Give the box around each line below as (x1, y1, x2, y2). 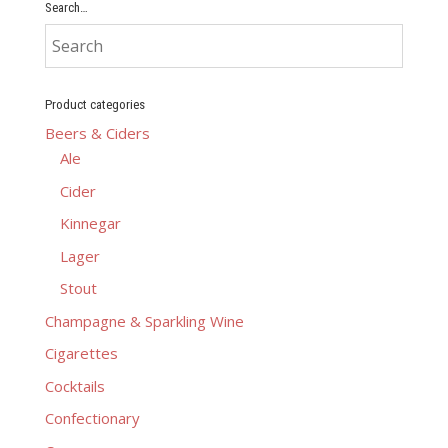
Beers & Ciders (44, 123, 150, 144)
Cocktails (44, 375, 105, 396)
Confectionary (44, 408, 140, 429)
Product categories (44, 97, 145, 113)
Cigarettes (44, 343, 118, 364)
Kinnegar (59, 213, 121, 234)
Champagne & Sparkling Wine (44, 310, 244, 331)
